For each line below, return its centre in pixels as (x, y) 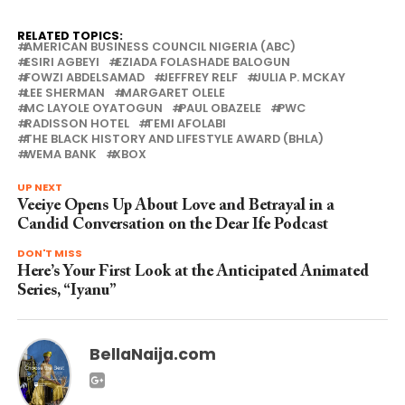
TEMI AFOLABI (185, 124)
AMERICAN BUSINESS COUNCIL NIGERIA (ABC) (160, 47)
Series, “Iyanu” (66, 292)
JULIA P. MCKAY (299, 78)
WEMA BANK (60, 155)
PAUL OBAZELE (220, 108)
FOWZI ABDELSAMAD (84, 78)
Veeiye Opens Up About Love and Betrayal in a (175, 207)
